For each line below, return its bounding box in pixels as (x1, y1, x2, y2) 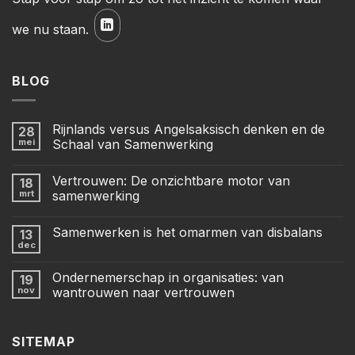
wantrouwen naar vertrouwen (52, 284, 235, 301)
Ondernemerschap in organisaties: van (52, 269, 284, 286)
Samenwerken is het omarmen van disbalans (52, 224, 323, 241)
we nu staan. (12, 21, 93, 37)
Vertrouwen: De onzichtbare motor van (52, 173, 290, 189)
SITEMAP (12, 334, 75, 350)
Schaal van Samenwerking (52, 136, 213, 153)
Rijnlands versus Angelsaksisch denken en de (52, 121, 325, 138)
